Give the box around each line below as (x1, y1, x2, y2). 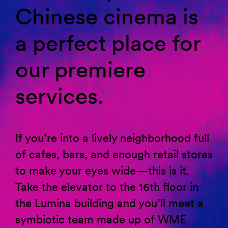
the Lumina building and (15, 196, 138, 210)
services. (15, 82, 103, 110)
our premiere (15, 55, 146, 83)
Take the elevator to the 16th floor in (15, 180, 198, 194)
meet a (165, 196, 204, 210)
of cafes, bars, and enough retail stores (15, 147, 213, 161)
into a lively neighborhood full (57, 131, 209, 145)
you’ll (138, 196, 165, 210)
